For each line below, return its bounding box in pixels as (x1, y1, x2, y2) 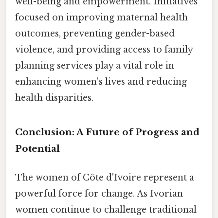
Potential (15, 143, 60, 154)
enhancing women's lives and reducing (15, 76, 187, 88)
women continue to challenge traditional (15, 204, 197, 216)
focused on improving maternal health (15, 12, 188, 23)
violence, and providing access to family (15, 44, 193, 55)
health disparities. (15, 92, 93, 104)
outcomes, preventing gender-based (15, 28, 175, 39)
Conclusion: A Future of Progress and (15, 126, 200, 138)
